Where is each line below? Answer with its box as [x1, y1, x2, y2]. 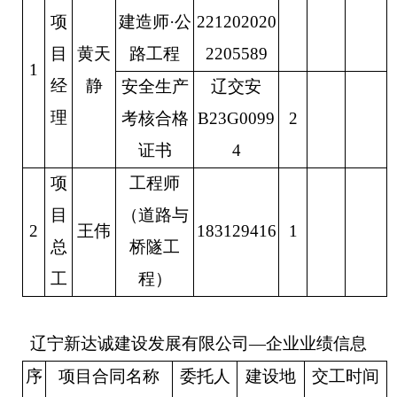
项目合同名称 [58, 367, 160, 385]
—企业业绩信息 [249, 334, 367, 353]
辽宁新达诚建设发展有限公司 [30, 334, 249, 353]
